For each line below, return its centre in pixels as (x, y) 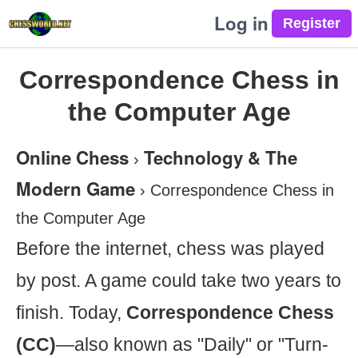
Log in (241, 23)
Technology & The (221, 157)
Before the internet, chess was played (170, 249)
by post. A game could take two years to (179, 280)
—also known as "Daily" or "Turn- (192, 344)
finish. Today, (71, 312)
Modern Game (76, 189)
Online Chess (72, 157)
